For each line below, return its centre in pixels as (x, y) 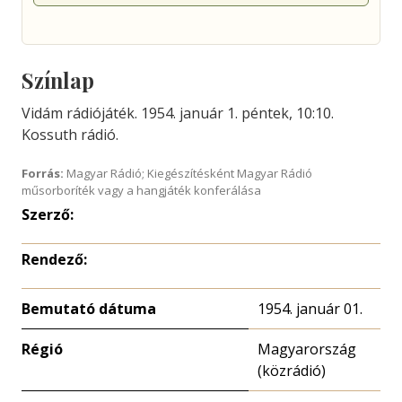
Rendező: (54, 259)
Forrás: (43, 173)
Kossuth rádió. (70, 135)
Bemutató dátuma (89, 309)
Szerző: (48, 214)
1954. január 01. (310, 309)
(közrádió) (292, 371)
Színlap (58, 80)
